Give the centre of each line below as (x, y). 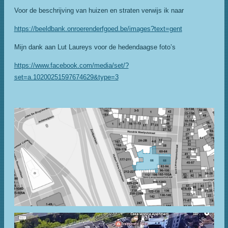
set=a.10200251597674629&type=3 (66, 77)
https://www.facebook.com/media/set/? (71, 65)
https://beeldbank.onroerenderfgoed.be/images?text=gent (98, 28)
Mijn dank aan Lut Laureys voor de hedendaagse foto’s (95, 47)
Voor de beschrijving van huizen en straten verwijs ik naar (99, 10)
